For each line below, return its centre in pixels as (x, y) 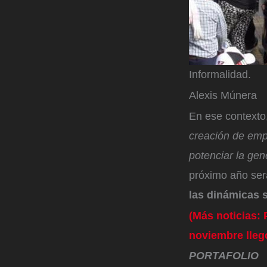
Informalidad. (220, 75)
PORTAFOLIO (224, 256)
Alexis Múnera (223, 95)
